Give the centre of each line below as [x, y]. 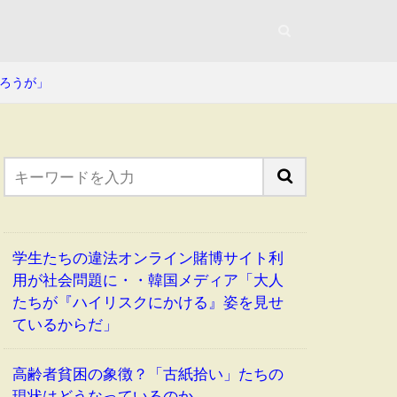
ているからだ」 [65, 324]
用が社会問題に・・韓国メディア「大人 [148, 280]
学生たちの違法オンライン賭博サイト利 [148, 257]
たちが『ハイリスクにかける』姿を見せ [148, 302]
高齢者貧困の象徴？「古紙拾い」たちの [148, 374]
